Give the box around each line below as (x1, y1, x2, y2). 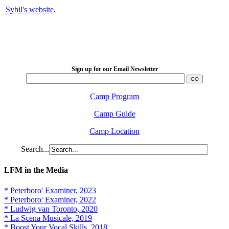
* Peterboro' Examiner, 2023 (4, 186, 96, 195)
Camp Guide (94, 109, 135, 119)
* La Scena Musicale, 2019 (4, 213, 92, 222)
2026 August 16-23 (82, 43, 147, 53)
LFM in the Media (4, 166, 68, 175)
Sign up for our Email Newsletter (71, 65, 158, 73)
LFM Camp (94, 34, 135, 43)
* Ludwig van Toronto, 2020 (4, 204, 98, 213)
